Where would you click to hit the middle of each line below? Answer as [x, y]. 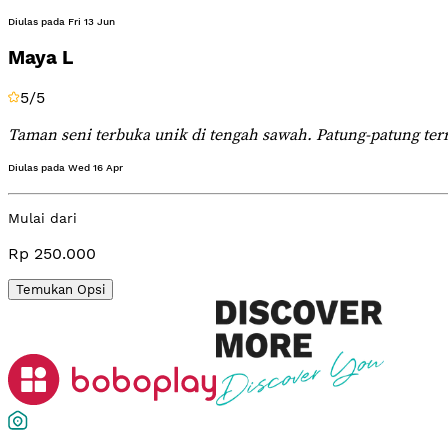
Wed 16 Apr [95, 167]
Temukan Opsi [60, 289]
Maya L [40, 58]
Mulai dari [42, 217]
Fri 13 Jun [91, 21]
